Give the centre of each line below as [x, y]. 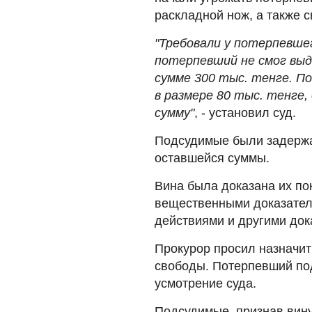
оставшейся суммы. [212, 158]
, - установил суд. [245, 112]
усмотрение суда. [205, 283]
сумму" [174, 112]
